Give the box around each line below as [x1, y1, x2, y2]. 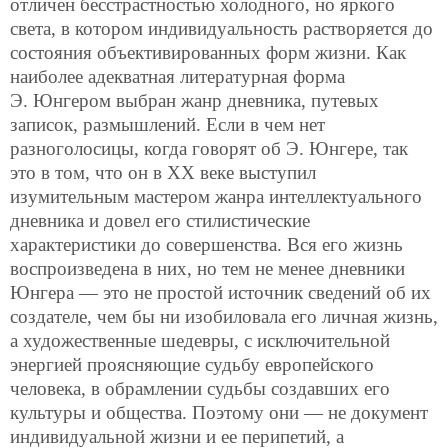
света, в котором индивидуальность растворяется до [10, 17, 433, 39]
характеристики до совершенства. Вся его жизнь [10, 233, 403, 255]
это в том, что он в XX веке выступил [10, 161, 316, 183]
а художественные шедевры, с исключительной [10, 329, 390, 351]
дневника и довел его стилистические [10, 209, 310, 231]
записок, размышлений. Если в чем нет [10, 113, 325, 135]
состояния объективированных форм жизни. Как [10, 41, 406, 63]
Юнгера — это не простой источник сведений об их [10, 281, 431, 303]
